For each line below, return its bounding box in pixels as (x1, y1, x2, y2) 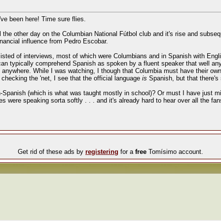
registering (85, 148, 118, 155)
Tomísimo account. (147, 148, 203, 155)
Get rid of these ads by (18, 148, 85, 155)
